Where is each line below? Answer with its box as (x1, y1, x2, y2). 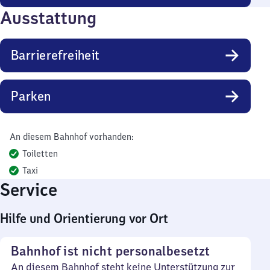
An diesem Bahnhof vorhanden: (10, 131, 133, 142)
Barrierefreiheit (11, 47, 100, 63)
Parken (11, 88, 51, 104)
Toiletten (22, 148, 58, 159)
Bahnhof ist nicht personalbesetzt (11, 243, 210, 259)
